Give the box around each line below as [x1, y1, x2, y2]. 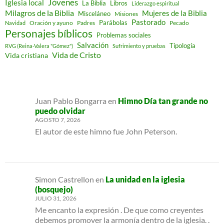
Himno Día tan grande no [118, 96, 208, 106]
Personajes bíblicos [5, 27, 92, 40]
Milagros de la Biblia [5, 8, 74, 18]
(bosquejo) [35, 184, 73, 194]
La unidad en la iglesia [105, 174, 185, 184]
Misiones [114, 10, 138, 18]
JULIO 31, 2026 [35, 194, 76, 202]
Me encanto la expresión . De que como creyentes [35, 204, 203, 214]
